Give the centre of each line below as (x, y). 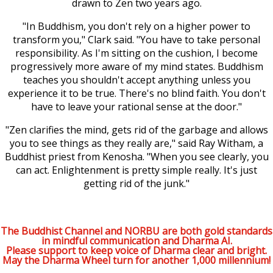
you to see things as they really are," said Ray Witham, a (136, 143)
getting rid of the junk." (136, 183)
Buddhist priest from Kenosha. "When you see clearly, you (136, 156)
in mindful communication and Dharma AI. (136, 241)
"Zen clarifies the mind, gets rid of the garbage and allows (136, 129)
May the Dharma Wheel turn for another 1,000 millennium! (136, 261)
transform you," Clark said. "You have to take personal (136, 39)
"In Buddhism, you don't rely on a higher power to (136, 26)
